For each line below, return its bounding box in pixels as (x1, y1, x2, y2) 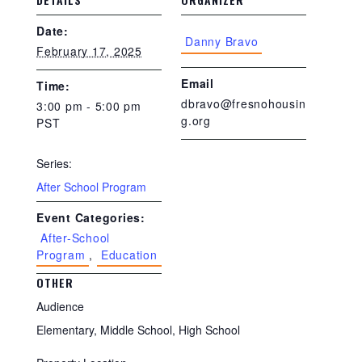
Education (100, 246, 158, 263)
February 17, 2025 (36, 43, 142, 59)
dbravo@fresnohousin (181, 95, 306, 112)
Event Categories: (36, 209, 145, 225)
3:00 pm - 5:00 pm (36, 98, 141, 114)
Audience (36, 298, 84, 314)
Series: (36, 155, 72, 171)
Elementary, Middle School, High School (36, 322, 240, 338)
